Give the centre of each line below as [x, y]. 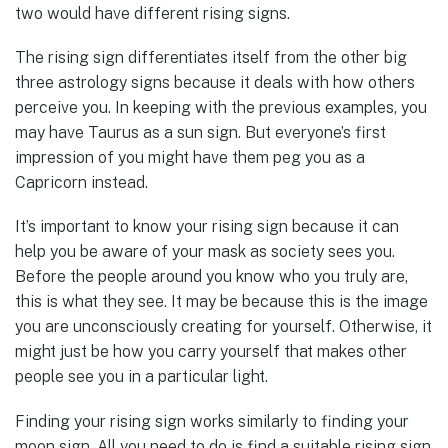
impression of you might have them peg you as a [190, 158]
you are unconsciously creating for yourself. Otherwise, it [223, 327]
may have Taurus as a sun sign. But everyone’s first [200, 133]
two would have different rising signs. [152, 14]
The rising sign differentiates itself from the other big [211, 58]
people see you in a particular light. [141, 377]
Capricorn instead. [81, 183]
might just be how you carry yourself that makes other [211, 352]
